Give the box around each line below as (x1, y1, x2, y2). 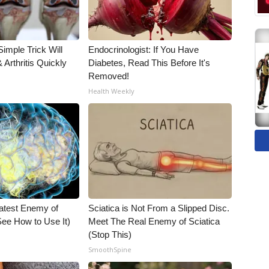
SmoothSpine (88, 245, 132, 254)
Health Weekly (88, 86, 135, 95)
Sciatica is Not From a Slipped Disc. (88, 203, 230, 213)
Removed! (88, 71, 130, 81)
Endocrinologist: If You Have (88, 44, 199, 55)
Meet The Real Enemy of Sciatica (88, 216, 220, 226)
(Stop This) (88, 229, 132, 240)
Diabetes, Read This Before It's (88, 58, 211, 68)
